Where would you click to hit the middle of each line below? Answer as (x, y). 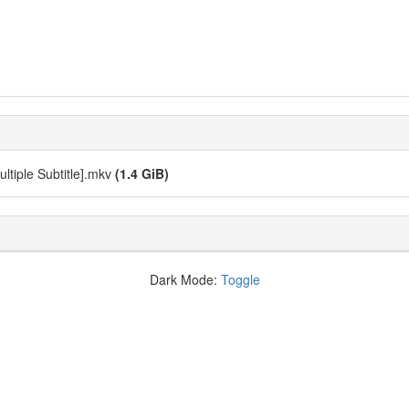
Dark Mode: (185, 279)
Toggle (240, 279)
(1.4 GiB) (142, 173)
